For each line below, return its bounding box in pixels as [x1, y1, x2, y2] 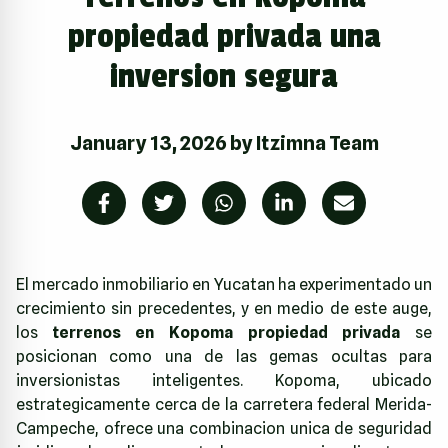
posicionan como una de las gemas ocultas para [16, 347, 432, 367]
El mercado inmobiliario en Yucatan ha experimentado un [16, 275, 432, 295]
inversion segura [110, 57, 338, 98]
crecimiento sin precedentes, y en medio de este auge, [16, 299, 432, 319]
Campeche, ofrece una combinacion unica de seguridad [16, 419, 432, 439]
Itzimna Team [255, 131, 379, 156]
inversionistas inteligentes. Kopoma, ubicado [16, 371, 432, 391]
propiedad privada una [67, 17, 381, 58]
